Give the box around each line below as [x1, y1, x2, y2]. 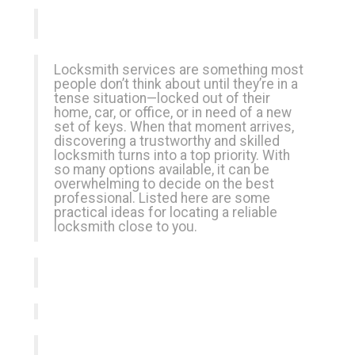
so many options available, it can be [54, 162, 269, 177]
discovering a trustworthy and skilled [54, 133, 280, 149]
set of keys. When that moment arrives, [54, 119, 294, 135]
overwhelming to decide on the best [54, 176, 274, 192]
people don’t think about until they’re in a [54, 76, 298, 92]
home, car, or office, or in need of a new [54, 105, 292, 120]
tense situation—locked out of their [54, 90, 270, 106]
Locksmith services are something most [54, 62, 303, 78]
